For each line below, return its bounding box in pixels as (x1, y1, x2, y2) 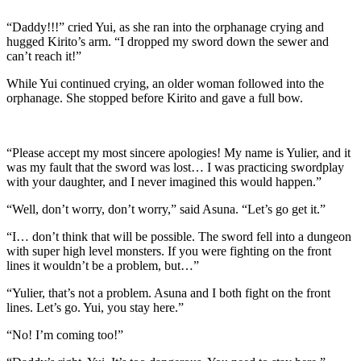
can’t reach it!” (6, 49, 81, 64)
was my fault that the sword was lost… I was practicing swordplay (6, 160, 344, 175)
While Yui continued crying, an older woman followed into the (6, 77, 324, 91)
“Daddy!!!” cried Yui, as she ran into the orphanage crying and (6, 20, 324, 35)
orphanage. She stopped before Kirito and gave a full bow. (6, 91, 303, 106)
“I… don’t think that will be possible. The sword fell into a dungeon (6, 230, 351, 244)
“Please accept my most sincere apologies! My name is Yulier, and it (6, 146, 351, 160)
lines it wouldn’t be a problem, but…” (6, 259, 199, 273)
